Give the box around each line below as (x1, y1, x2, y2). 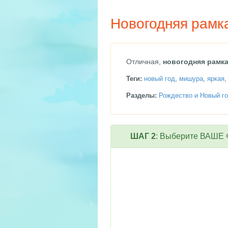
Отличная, (126, 58, 163, 66)
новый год (144, 75, 175, 82)
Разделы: (126, 92, 157, 99)
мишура (179, 75, 203, 82)
